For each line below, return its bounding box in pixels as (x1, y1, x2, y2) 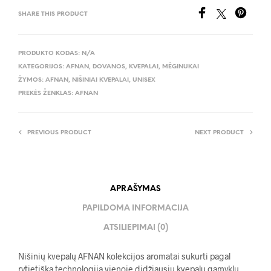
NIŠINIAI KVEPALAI (72, 76, 129, 83)
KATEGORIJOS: (18, 63, 66, 70)
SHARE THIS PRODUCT (18, 10, 88, 18)
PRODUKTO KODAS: (18, 50, 82, 57)
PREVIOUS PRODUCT (27, 129, 91, 136)
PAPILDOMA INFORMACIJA (82, 204, 189, 212)
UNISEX (132, 76, 155, 83)
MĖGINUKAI (162, 63, 199, 70)
